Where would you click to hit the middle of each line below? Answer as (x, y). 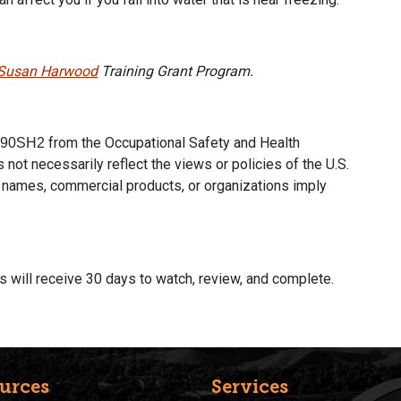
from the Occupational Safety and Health (172, 142)
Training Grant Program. (175, 71)
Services (250, 386)
